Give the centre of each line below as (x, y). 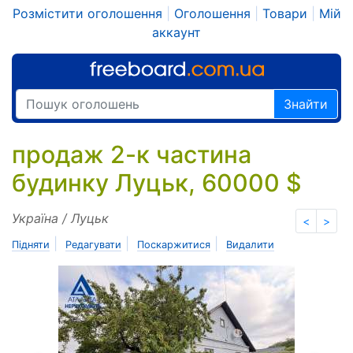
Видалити (250, 245)
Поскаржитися (174, 245)
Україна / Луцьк (60, 218)
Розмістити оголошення (87, 13)
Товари (284, 13)
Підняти (31, 245)
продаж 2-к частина (132, 154)
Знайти (306, 104)
